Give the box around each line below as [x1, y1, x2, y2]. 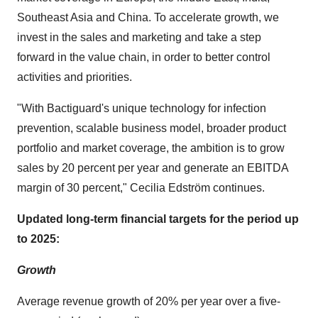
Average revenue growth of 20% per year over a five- [17, 295, 280, 307]
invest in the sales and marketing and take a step [17, 31, 261, 43]
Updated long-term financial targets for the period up [17, 213, 299, 225]
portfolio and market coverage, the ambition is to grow [17, 142, 285, 154]
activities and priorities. [17, 71, 132, 83]
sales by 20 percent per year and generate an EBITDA [17, 162, 288, 174]
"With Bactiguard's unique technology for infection [17, 102, 266, 114]
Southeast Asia [17, 11, 93, 23]
